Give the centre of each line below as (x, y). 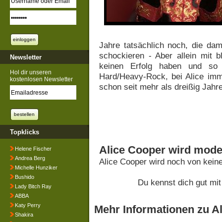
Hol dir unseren (31, 72)
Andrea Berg (30, 158)
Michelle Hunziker (36, 167)
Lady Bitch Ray (33, 186)
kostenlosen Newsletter (41, 79)
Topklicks (25, 132)
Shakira (24, 215)
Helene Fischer (33, 149)
